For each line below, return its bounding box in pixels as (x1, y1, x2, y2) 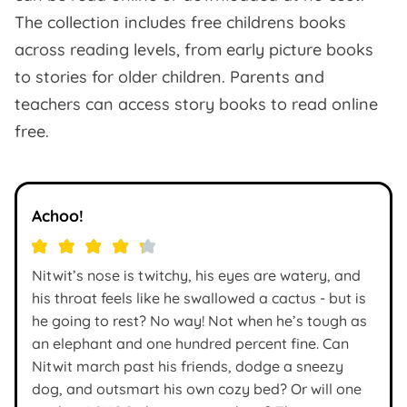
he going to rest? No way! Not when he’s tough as (32, 312, 367, 330)
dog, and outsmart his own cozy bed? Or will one (32, 380, 362, 398)
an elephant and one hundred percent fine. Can (32, 334, 349, 352)
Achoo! (32, 205, 84, 225)
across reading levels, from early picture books (15, 39, 373, 60)
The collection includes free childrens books (15, 12, 346, 33)
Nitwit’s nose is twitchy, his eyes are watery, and (32, 266, 361, 284)
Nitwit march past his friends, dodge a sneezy (32, 357, 343, 375)
